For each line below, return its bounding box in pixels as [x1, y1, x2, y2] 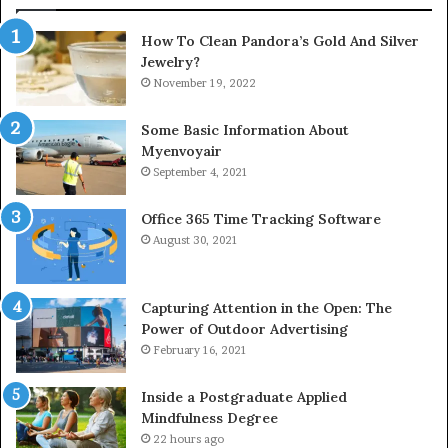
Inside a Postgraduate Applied [141, 387, 347, 406]
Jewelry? [141, 52, 200, 71]
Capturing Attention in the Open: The [141, 298, 392, 317]
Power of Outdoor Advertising [141, 319, 348, 338]
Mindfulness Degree [141, 408, 278, 427]
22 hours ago [153, 431, 224, 446]
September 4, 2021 [153, 164, 248, 179]
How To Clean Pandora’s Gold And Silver [141, 31, 419, 50]
